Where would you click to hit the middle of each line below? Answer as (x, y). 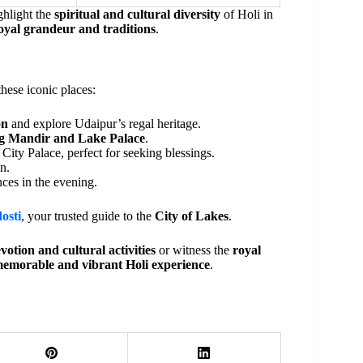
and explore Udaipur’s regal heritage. (105, 123)
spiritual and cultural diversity (137, 14)
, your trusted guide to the (88, 216)
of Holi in (247, 14)
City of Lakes (192, 216)
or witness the (194, 250)
